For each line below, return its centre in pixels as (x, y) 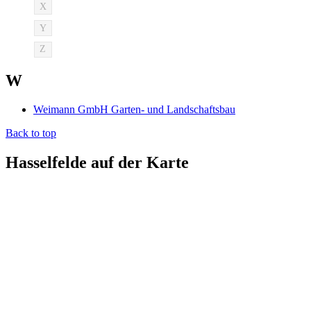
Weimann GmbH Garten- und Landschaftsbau (134, 110)
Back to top (31, 133)
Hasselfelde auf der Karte (97, 163)
